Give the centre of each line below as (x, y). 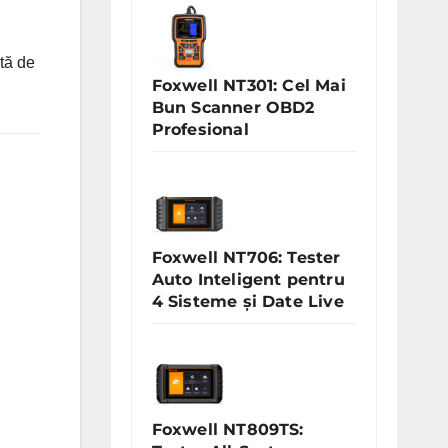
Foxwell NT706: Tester (246, 257)
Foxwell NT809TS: (227, 429)
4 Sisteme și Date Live (247, 301)
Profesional (200, 129)
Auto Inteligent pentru (248, 279)
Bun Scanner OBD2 (233, 107)
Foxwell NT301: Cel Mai (248, 85)
